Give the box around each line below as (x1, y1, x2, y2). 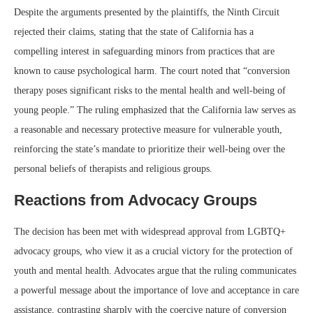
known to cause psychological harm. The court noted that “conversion (14, 65, 290, 76)
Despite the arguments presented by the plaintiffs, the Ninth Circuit (14, 6, 279, 17)
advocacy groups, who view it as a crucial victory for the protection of (14, 245, 293, 256)
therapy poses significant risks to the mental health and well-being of (14, 85, 286, 96)
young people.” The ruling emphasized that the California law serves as (14, 104, 296, 115)
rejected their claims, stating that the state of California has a (14, 26, 254, 37)
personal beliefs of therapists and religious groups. (14, 163, 212, 174)
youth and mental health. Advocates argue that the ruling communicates (14, 265, 296, 276)
